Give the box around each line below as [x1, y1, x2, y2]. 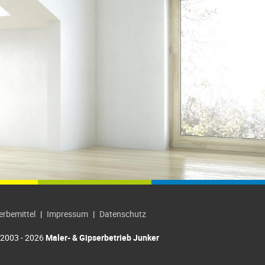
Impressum [47, 208, 88, 219]
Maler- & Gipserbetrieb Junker [46, 232, 159, 243]
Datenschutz [99, 208, 146, 219]
